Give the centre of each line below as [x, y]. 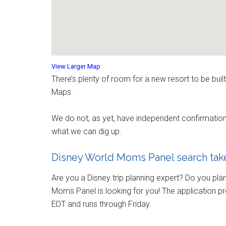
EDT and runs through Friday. [101, 204]
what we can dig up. [87, 131]
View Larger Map [76, 66]
